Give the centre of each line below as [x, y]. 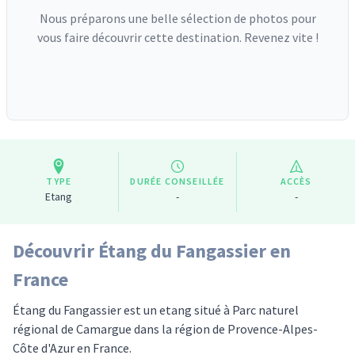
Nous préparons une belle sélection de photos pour [177, 18]
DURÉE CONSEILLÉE [177, 181]
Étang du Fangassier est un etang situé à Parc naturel [156, 310]
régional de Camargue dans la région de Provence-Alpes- [165, 329]
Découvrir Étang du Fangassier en [152, 251]
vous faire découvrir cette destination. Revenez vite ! [177, 37]
